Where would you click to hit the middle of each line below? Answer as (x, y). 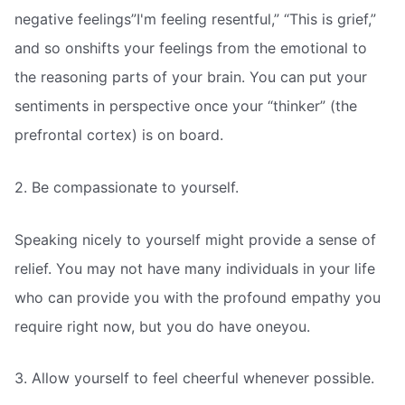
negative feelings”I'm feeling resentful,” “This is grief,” (195, 19)
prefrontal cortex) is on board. (119, 135)
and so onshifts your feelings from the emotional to (191, 48)
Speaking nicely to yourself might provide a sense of (195, 239)
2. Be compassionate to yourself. (127, 187)
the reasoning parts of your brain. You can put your (191, 77)
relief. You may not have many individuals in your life (195, 268)
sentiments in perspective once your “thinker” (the (186, 106)
